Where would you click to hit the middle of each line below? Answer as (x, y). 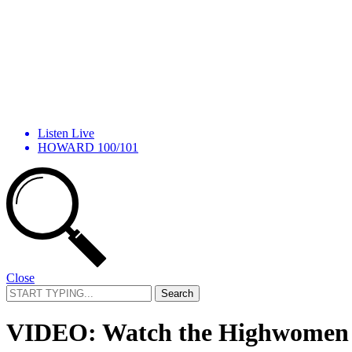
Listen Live (66, 133)
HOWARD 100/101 (88, 147)
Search (22, 291)
